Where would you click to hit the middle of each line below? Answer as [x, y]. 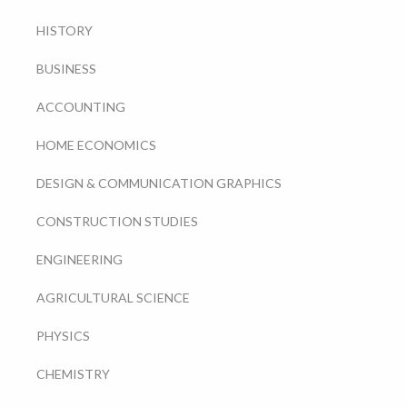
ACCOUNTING [80, 107]
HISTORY [64, 31]
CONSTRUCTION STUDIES [117, 222]
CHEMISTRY [73, 374]
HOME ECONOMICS [96, 145]
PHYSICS [63, 336]
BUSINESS [66, 69]
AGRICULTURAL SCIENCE [113, 298]
